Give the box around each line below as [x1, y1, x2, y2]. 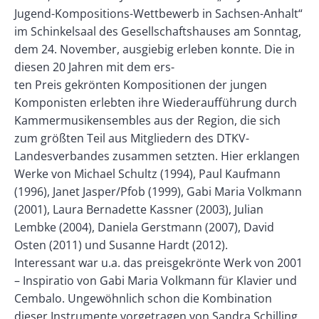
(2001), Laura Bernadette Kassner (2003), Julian [14, 201, 263, 217]
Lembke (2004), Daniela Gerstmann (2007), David [14, 219, 274, 235]
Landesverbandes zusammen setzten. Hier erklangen [14, 147, 300, 164]
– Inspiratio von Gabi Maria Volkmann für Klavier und [14, 272, 297, 288]
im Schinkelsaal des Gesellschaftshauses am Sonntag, [14, 23, 301, 39]
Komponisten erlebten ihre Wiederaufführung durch [14, 94, 297, 110]
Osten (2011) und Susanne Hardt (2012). [14, 236, 228, 253]
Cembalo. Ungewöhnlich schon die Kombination [14, 290, 272, 306]
